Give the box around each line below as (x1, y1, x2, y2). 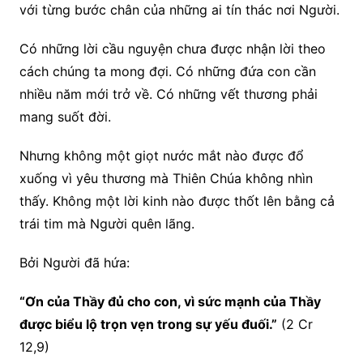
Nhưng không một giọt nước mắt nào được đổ (19, 147, 304, 164)
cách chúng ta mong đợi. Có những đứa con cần (19, 63, 316, 80)
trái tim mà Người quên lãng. (19, 216, 194, 233)
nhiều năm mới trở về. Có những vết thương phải (19, 86, 318, 103)
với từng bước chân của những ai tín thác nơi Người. (19, 2, 340, 19)
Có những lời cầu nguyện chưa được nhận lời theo (19, 41, 326, 58)
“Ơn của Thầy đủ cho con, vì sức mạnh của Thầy (19, 293, 321, 310)
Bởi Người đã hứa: (19, 254, 130, 271)
